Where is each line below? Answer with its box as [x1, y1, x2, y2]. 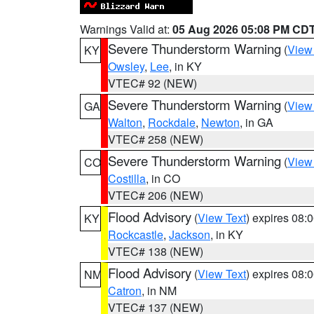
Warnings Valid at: [80, 21, 172, 37]
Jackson [169, 226, 210, 243]
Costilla [108, 170, 146, 186]
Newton [201, 114, 240, 130]
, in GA [240, 114, 273, 130]
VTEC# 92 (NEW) [108, 75, 197, 91]
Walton [108, 114, 142, 130]
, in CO [146, 170, 180, 186]
